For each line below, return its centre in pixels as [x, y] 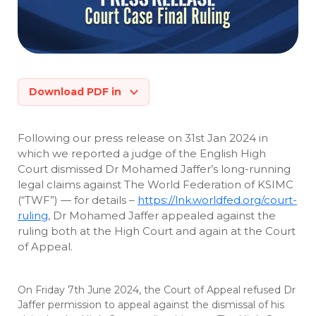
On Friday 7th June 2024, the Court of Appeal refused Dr [157, 290]
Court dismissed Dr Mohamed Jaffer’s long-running [154, 169]
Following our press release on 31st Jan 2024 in [143, 138]
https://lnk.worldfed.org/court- [217, 200]
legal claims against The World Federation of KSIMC [156, 185]
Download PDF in [77, 92]
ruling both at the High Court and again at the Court [157, 231]
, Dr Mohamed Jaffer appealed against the [162, 216]
